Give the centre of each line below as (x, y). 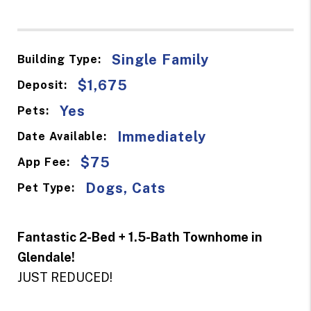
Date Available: (62, 137)
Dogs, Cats (125, 188)
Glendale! (46, 257)
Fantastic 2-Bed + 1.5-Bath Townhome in (140, 237)
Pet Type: (46, 188)
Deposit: (42, 85)
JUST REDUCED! (65, 277)
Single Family (160, 59)
